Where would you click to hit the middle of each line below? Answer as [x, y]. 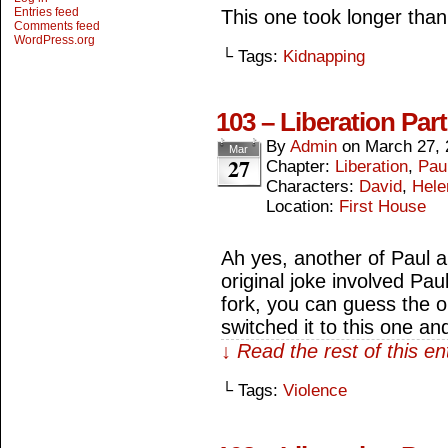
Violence [315, 390]
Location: [302, 206]
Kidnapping [324, 56]
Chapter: [300, 166]
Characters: [312, 186]
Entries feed [46, 12]
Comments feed [57, 26]
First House [382, 206]
